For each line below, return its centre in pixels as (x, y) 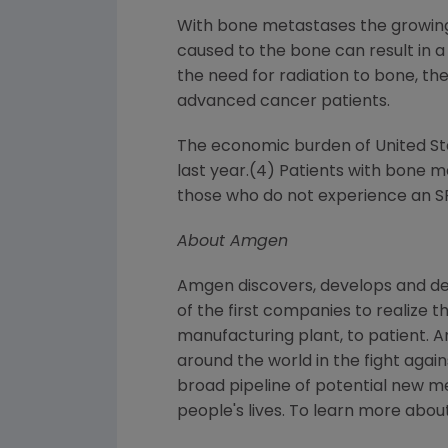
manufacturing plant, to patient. (305, 337)
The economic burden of (276, 147)
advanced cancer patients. (283, 102)
